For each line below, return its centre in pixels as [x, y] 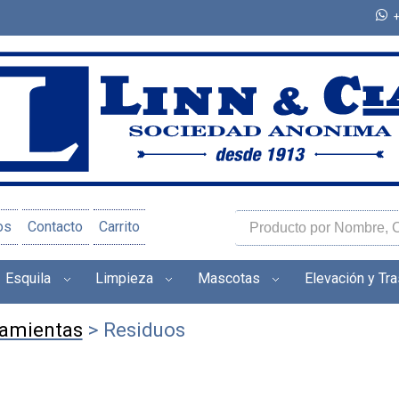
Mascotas [229, 278]
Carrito [119, 227]
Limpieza [124, 278]
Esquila [28, 278]
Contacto [56, 227]
